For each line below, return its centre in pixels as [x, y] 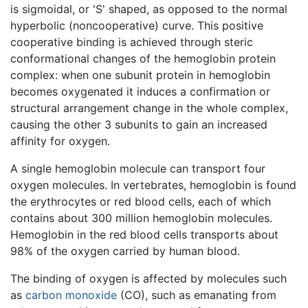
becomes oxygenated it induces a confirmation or [140, 92]
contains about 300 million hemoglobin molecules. [141, 218]
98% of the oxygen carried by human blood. [125, 251]
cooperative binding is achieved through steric [132, 42]
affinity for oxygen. [60, 141]
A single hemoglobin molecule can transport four [138, 169]
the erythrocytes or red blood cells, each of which [141, 202]
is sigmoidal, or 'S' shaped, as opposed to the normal [149, 9]
